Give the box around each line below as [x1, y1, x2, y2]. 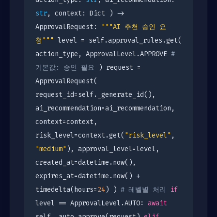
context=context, [35, 117, 97, 126]
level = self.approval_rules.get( [54, 36, 182, 45]
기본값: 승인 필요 [35, 63, 94, 72]
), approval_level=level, [66, 144, 159, 154]
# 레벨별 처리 [121, 185, 166, 194]
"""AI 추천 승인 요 [101, 22, 166, 31]
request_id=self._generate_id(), [35, 90, 155, 99]
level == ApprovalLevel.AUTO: [35, 199, 148, 208]
